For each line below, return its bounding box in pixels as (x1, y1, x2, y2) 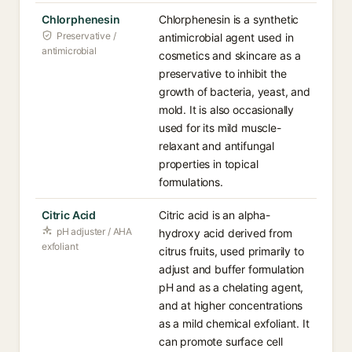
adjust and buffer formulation (159, 262, 305, 276)
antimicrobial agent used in (159, 31, 294, 44)
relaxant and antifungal (159, 139, 275, 152)
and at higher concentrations (159, 299, 303, 312)
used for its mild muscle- (159, 121, 281, 134)
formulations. (159, 175, 223, 189)
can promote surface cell (159, 335, 283, 348)
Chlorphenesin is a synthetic (159, 13, 299, 26)
